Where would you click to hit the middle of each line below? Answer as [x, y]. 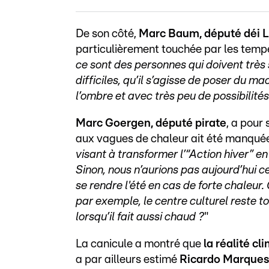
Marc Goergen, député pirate [151, 123]
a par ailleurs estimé [128, 259]
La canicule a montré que [140, 244]
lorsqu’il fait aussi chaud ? [140, 217]
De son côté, [107, 34]
